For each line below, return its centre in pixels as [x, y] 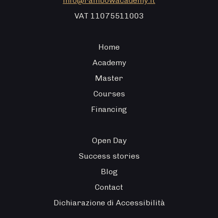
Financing [109, 109]
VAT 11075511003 [109, 16]
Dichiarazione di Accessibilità [109, 203]
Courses [109, 94]
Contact [109, 187]
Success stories [109, 156]
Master [109, 78]
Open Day [109, 141]
